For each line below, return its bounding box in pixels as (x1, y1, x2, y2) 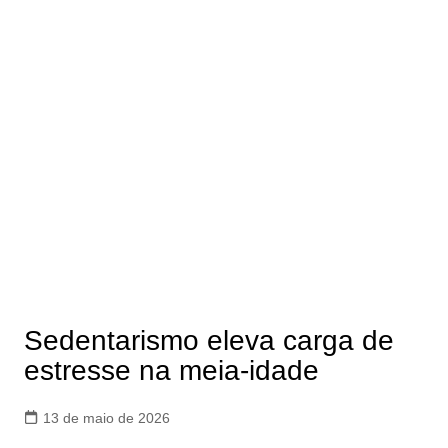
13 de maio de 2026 (42, 410, 170, 427)
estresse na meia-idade (23, 355, 319, 387)
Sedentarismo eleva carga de (23, 325, 394, 357)
